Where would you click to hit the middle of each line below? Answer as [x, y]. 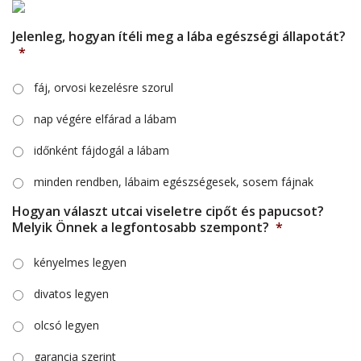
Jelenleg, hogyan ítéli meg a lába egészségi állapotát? [179, 36]
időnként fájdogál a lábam [102, 150]
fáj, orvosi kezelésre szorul [104, 87]
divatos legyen [71, 294]
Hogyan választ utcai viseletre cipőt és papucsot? [168, 211]
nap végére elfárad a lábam [105, 119]
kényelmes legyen [80, 262]
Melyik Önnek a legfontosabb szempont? [141, 227]
